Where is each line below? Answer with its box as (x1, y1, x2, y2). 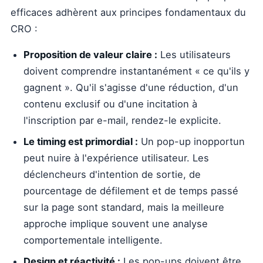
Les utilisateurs (157, 49, 231, 60)
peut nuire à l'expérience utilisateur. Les (23, 152, 209, 164)
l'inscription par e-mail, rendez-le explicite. (23, 114, 221, 126)
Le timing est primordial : (23, 136, 138, 147)
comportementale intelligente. (23, 234, 163, 246)
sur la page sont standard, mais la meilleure (23, 201, 224, 213)
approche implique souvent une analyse (23, 218, 208, 230)
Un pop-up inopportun (138, 136, 245, 147)
